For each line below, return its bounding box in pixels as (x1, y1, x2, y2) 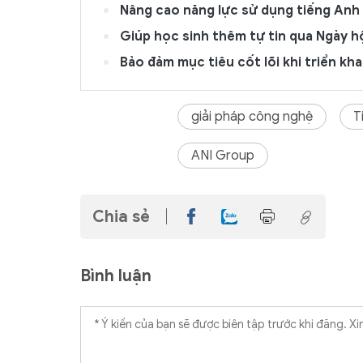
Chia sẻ (92, 206, 150, 227)
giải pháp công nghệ (191, 108, 313, 125)
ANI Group (191, 147, 254, 164)
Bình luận (80, 265, 152, 286)
